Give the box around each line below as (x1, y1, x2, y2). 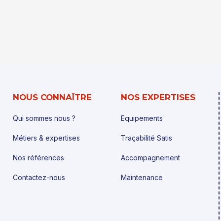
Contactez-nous (12, 173, 65, 182)
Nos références (12, 153, 64, 162)
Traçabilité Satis (120, 134, 172, 143)
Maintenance (120, 173, 163, 182)
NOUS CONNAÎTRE (12, 92, 92, 103)
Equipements (120, 114, 163, 123)
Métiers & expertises (12, 134, 80, 143)
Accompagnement (120, 153, 180, 162)
